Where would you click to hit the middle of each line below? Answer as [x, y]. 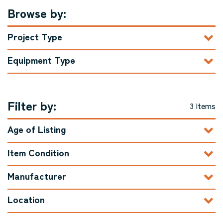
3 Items [203, 106]
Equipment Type [41, 59]
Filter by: [32, 105]
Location [26, 199]
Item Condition [38, 152]
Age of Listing [37, 129]
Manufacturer [37, 175]
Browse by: [37, 13]
